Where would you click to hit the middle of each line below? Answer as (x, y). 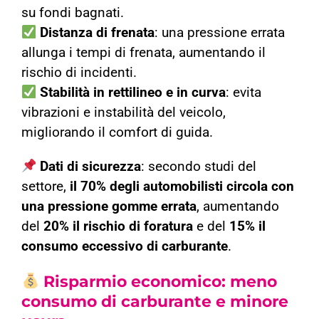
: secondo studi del (199, 167)
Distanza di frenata (98, 33)
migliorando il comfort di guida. (117, 133)
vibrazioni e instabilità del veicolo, (123, 113)
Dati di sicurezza (91, 167)
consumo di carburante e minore (155, 302)
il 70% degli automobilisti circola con (182, 187)
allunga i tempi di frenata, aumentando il (143, 53)
